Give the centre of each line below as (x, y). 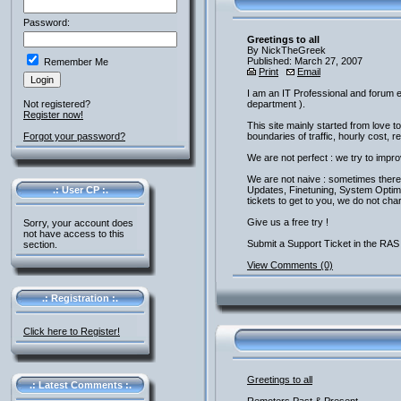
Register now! (53, 115)
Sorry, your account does (78, 223)
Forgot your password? (74, 136)
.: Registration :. (80, 298)
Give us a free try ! (288, 222)
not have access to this (74, 234)
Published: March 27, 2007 (305, 61)
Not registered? (57, 104)
